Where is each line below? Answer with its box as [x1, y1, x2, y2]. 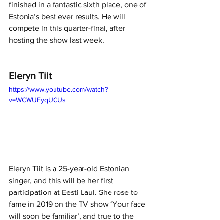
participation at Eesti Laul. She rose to [9, 188, 139, 197]
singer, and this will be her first [9, 176, 115, 185]
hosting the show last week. [9, 36, 106, 45]
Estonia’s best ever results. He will [9, 12, 127, 21]
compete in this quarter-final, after [9, 24, 127, 33]
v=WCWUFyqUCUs [9, 96, 66, 104]
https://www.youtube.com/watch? [9, 85, 108, 94]
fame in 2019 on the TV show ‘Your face [9, 200, 147, 209]
